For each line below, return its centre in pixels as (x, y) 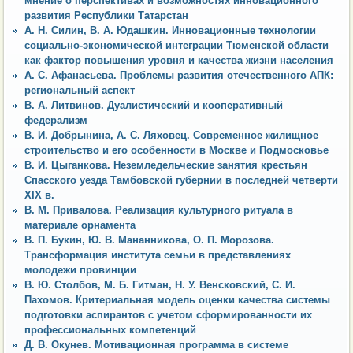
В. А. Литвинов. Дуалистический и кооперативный (154, 105)
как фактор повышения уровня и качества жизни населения (179, 60)
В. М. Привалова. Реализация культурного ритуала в (159, 210)
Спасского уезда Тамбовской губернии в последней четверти (181, 180)
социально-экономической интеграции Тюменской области (176, 45)
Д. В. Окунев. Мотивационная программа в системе (156, 344)
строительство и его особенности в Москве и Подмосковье (176, 150)
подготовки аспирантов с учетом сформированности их (168, 314)
